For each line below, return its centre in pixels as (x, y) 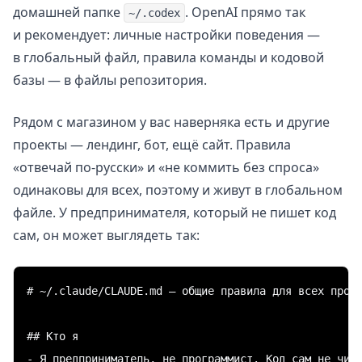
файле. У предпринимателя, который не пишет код (175, 212)
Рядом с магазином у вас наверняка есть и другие (171, 122)
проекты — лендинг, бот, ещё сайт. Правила (152, 144)
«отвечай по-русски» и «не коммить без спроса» (166, 167)
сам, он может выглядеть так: (106, 235)
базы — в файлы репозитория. (110, 80)
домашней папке (68, 12)
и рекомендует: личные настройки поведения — (166, 34)
